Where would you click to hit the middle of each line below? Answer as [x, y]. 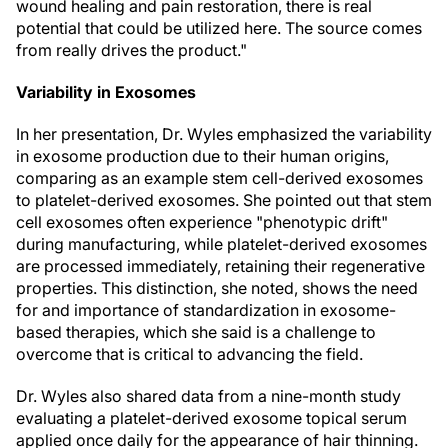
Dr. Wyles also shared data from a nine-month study [208, 396]
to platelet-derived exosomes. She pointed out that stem [224, 200]
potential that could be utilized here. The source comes [219, 28]
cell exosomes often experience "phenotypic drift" [202, 222]
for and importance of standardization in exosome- [206, 310]
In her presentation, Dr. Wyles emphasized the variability [224, 134]
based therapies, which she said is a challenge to [196, 332]
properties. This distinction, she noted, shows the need [217, 288]
